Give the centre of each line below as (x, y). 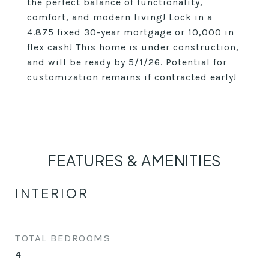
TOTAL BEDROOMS (63, 238)
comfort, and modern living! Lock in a (120, 17)
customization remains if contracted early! (132, 77)
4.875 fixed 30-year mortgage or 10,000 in (131, 32)
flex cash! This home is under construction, (133, 47)
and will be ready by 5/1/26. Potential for (127, 62)
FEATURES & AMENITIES (134, 160)
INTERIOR (52, 193)
